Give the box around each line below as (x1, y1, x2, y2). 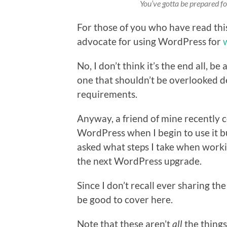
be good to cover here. (77, 193, 173, 205)
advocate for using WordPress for (77, 35, 223, 47)
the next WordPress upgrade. (77, 155, 202, 167)
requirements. (77, 88, 137, 100)
